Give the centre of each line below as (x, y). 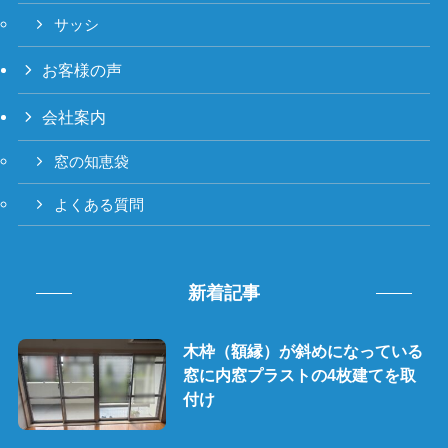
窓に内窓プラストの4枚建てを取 (299, 374)
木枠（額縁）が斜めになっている (302, 350)
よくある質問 (99, 204)
